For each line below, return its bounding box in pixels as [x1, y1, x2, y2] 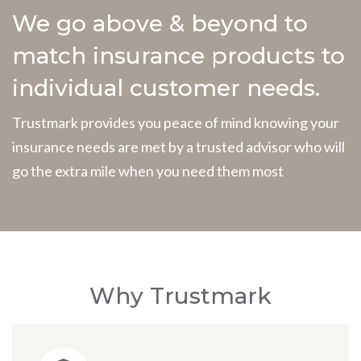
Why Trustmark [89, 281, 272, 309]
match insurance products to [12, 41, 345, 69]
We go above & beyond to [12, 9, 308, 37]
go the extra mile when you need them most [12, 161, 284, 180]
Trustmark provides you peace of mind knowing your [12, 113, 339, 131]
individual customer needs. [12, 73, 320, 102]
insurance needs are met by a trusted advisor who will [12, 137, 345, 156]
